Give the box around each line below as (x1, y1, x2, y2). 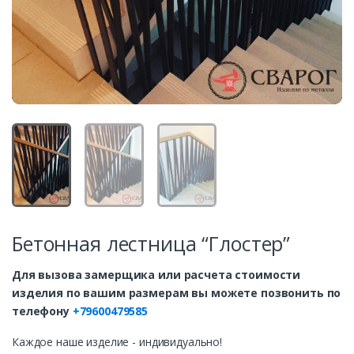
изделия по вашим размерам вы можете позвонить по (12, 284, 341, 300)
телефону (12, 303, 73, 318)
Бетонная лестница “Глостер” (12, 229, 291, 257)
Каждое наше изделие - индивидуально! (12, 333, 222, 349)
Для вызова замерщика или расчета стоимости (12, 266, 301, 282)
